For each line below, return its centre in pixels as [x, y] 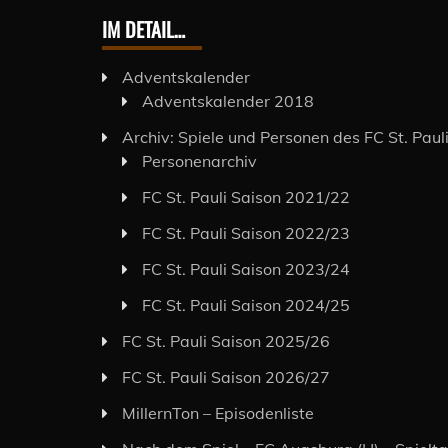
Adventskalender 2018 [228, 101]
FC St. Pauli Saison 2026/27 [226, 377]
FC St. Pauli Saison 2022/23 [246, 233]
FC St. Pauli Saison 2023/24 [246, 269]
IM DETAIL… [143, 29]
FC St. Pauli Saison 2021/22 [246, 197]
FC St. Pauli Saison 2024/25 [246, 305]
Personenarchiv [199, 161]
